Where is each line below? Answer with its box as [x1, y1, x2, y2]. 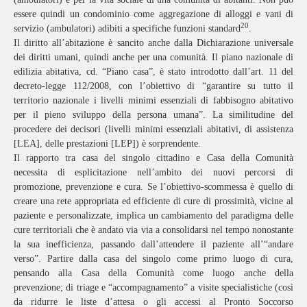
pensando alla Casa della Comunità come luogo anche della [14, 267, 293, 278]
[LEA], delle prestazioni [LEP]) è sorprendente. [14, 138, 201, 149]
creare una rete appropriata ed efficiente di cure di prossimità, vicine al [14, 195, 293, 206]
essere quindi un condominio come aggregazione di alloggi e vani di [14, 8, 293, 19]
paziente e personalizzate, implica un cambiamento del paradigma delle [14, 210, 293, 221]
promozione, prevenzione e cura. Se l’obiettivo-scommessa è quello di [14, 181, 293, 192]
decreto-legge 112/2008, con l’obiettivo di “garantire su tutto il [14, 80, 293, 91]
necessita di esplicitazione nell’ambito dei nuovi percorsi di [14, 167, 293, 177]
